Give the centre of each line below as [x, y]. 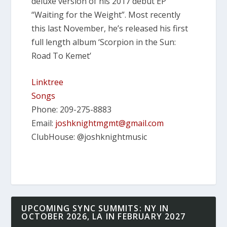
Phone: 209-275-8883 [72, 110]
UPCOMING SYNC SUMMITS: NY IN [95, 209]
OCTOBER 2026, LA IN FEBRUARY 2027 [104, 217]
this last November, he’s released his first [110, 28]
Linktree [48, 82]
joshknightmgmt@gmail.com [110, 123]
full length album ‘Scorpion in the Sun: [104, 42]
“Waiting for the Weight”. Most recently [106, 14]
